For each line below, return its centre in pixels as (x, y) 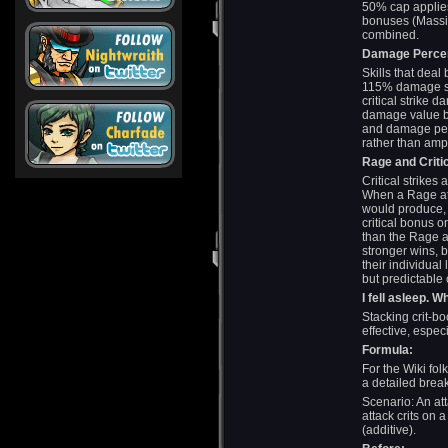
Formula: (387, 350)
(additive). (389, 430)
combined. (390, 35)
